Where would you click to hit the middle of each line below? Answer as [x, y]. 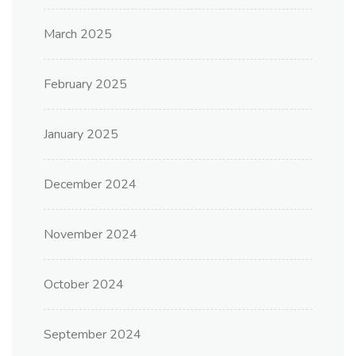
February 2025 [85, 84]
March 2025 [78, 34]
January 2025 [81, 134]
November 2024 [91, 234]
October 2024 [84, 284]
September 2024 [93, 334]
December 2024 [90, 184]
